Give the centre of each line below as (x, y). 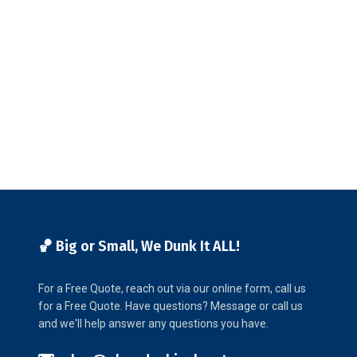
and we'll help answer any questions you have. (153, 324)
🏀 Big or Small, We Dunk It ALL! (139, 246)
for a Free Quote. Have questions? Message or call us (170, 306)
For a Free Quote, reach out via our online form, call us (172, 288)
